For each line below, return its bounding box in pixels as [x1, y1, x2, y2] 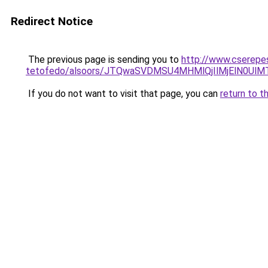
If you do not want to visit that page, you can [26, 88, 220, 99]
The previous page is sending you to [26, 54, 181, 65]
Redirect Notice [11, 14, 93, 28]
